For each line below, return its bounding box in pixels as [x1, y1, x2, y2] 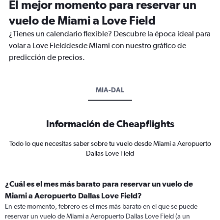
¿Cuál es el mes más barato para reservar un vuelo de [5, 179, 193, 188]
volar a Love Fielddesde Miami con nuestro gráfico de [9, 41, 186, 50]
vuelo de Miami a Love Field [9, 13, 156, 27]
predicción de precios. [9, 53, 85, 62]
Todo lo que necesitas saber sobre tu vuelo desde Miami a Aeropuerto [9, 139, 211, 147]
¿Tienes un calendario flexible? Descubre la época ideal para [9, 29, 211, 38]
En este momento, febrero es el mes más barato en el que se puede [5, 202, 197, 210]
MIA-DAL [96, 86, 124, 94]
